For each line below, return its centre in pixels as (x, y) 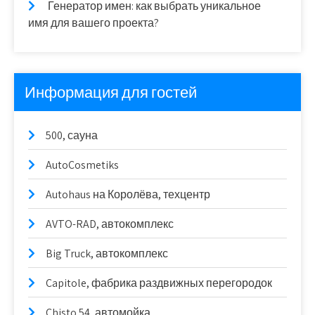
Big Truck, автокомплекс (107, 253)
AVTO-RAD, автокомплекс (110, 224)
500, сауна (72, 135)
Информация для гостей (111, 92)
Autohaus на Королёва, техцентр (128, 194)
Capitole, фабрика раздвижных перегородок (159, 283)
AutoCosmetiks (82, 165)
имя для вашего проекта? (94, 22)
